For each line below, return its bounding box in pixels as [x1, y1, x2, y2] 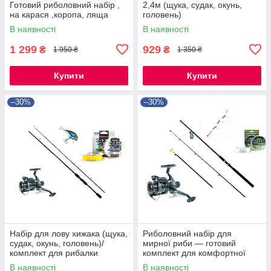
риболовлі [143, 257, 183, 267]
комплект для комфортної [143, 247, 246, 258]
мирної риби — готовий [143, 238, 236, 248]
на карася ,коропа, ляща [10, 9, 108, 19]
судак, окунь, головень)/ [10, 238, 104, 248]
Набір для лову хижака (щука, [10, 228, 128, 238]
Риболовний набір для [143, 228, 232, 238]
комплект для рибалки [10, 247, 98, 258]
